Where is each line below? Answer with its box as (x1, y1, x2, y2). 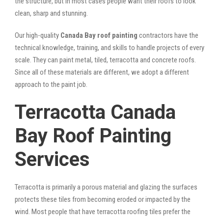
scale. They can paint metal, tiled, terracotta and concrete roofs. (15, 55, 196, 64)
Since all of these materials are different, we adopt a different (15, 67, 189, 77)
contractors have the (137, 30, 198, 40)
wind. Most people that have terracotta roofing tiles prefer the (15, 207, 191, 216)
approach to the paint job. (15, 80, 87, 89)
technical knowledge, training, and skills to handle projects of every (15, 43, 204, 52)
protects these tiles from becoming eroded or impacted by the (15, 194, 191, 204)
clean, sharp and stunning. (15, 8, 88, 18)
